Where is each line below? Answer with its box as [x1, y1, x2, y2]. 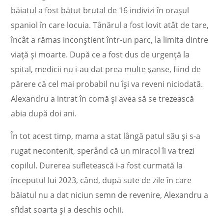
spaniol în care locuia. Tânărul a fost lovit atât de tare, [11, 20, 209, 30]
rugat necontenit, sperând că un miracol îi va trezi [11, 145, 195, 156]
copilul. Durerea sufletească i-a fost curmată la [11, 160, 183, 171]
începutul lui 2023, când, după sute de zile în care [11, 175, 192, 186]
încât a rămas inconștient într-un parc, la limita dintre [11, 34, 209, 45]
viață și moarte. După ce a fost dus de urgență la [11, 49, 190, 60]
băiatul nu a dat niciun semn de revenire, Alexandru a [11, 190, 209, 200]
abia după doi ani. [11, 108, 77, 119]
